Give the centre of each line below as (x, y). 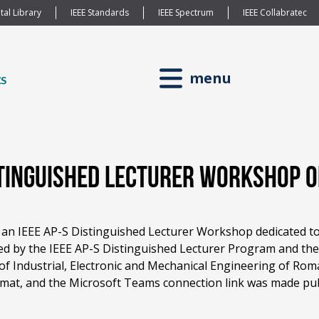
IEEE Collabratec (274, 12)
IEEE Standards (99, 12)
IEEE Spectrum (185, 12)
